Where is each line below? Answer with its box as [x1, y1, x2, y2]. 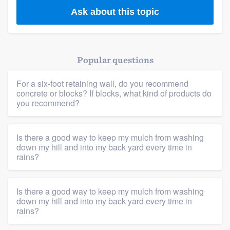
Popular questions [76, 54, 154, 66]
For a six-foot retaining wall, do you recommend [16, 78, 188, 90]
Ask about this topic [71, 6, 159, 17]
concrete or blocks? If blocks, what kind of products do [16, 87, 212, 100]
